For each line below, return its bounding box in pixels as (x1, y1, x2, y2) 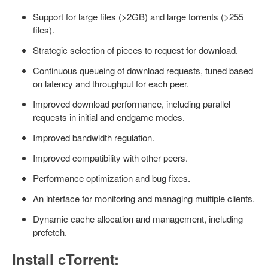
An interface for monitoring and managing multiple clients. (33, 192, 255, 205)
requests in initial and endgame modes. (33, 111, 185, 123)
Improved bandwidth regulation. (33, 131, 154, 144)
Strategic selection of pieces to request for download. (33, 44, 238, 56)
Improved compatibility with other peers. (33, 151, 188, 164)
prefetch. (33, 226, 67, 238)
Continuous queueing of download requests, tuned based (33, 64, 253, 77)
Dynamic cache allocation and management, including (33, 212, 243, 225)
